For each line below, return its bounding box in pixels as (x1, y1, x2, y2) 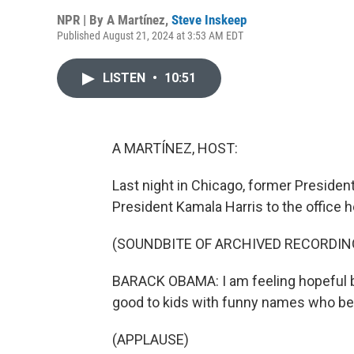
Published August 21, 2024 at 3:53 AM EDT (57, 29, 243, 42)
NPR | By (57, 12, 107, 28)
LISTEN (103, 70, 149, 85)
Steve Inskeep (171, 12, 247, 28)
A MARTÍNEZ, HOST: (112, 140, 238, 156)
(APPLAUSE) (112, 331, 189, 348)
